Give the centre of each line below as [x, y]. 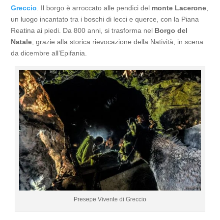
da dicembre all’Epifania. [49, 53]
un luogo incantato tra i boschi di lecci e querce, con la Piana [105, 19]
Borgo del [171, 30]
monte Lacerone [179, 8]
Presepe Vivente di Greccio [110, 200]
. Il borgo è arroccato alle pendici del [95, 8]
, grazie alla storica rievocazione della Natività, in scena [118, 42]
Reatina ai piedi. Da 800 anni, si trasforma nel [83, 30]
